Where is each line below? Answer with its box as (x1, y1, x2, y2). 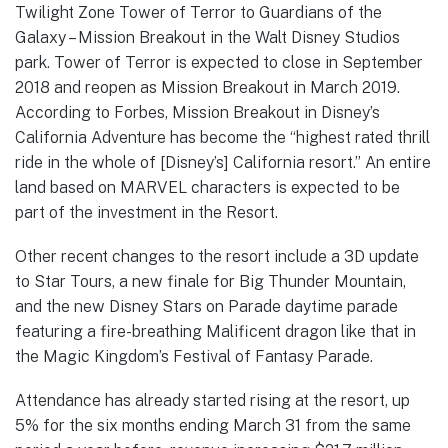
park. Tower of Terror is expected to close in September (15, 52, 423, 72)
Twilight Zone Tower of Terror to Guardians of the (15, 2, 382, 22)
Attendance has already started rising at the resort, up (15, 391, 410, 411)
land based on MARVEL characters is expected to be (15, 177, 400, 197)
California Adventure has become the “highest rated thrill (15, 127, 430, 147)
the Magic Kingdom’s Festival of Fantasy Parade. (15, 347, 373, 367)
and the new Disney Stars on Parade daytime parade (15, 297, 398, 317)
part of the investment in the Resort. (15, 202, 278, 222)
